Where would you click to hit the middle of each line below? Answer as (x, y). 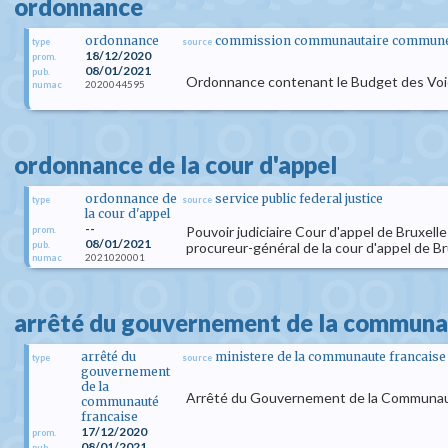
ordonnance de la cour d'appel (175, 164)
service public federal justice (299, 198)
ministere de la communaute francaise (330, 356)
